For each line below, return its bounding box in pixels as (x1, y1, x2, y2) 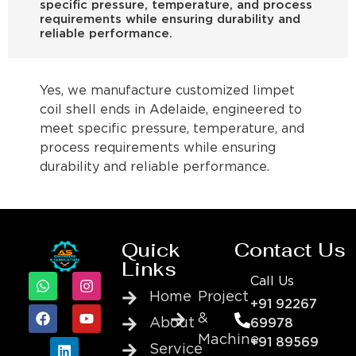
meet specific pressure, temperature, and (40, 123, 304, 136)
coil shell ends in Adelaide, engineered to (40, 104, 302, 117)
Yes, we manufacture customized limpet (40, 85, 295, 98)
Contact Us (234, 238, 346, 263)
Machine (198, 334, 260, 347)
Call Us (250, 276, 295, 288)
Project (198, 291, 250, 304)
